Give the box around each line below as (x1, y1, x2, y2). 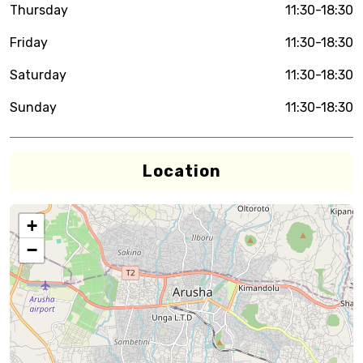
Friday (10, 35, 48, 50)
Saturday (10, 67, 66, 83)
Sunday (10, 100, 57, 115)
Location (142, 161, 221, 181)
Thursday (10, 2, 68, 18)
